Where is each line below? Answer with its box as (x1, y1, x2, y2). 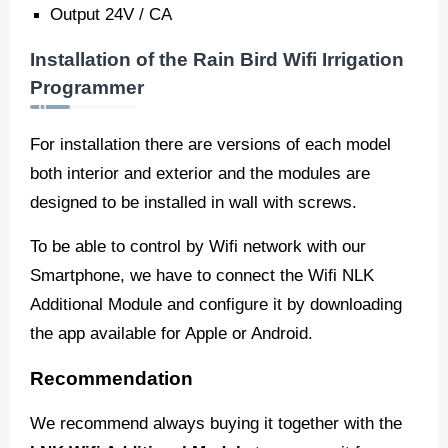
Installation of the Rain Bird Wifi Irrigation (30, 49, 404, 71)
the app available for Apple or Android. (30, 323, 313, 344)
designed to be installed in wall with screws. (30, 192, 357, 213)
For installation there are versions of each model (30, 134, 391, 155)
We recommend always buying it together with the (30, 413, 402, 434)
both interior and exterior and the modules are (30, 163, 370, 184)
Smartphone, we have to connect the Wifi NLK (30, 265, 374, 286)
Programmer (30, 77, 144, 99)
